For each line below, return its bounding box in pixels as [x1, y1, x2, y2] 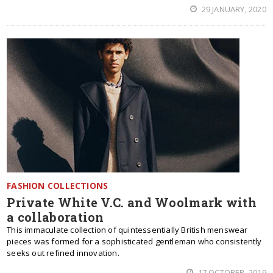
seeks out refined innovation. [7, 247, 119, 258]
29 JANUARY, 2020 [199, 4, 266, 15]
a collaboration [7, 209, 104, 225]
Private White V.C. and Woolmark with [7, 194, 257, 210]
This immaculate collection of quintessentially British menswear [7, 224, 248, 235]
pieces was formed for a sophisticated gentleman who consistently [7, 236, 262, 247]
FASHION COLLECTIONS [7, 180, 108, 191]
